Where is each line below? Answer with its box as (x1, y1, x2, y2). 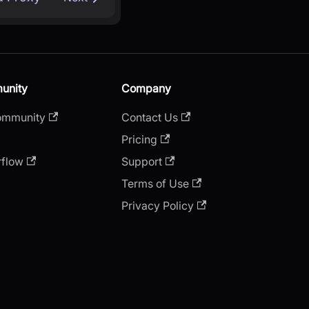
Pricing (121, 132, 157, 146)
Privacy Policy (121, 198, 194, 212)
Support (121, 154, 162, 168)
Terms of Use (121, 176, 189, 190)
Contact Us (121, 110, 178, 124)
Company (121, 81, 171, 95)
